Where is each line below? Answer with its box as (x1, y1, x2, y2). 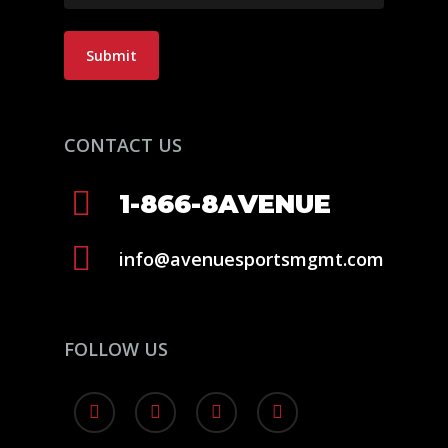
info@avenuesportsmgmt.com (119, 247, 385, 272)
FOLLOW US (64, 337, 169, 362)
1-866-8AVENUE (119, 188, 332, 220)
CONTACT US (64, 133, 183, 158)
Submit (86, 46, 138, 66)
